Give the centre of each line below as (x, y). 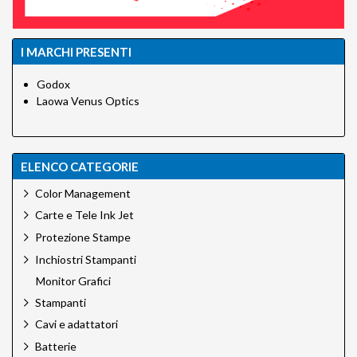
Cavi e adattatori (76, 324)
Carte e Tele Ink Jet (84, 215)
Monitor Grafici (73, 281)
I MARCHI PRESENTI (76, 51)
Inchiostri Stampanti (86, 259)
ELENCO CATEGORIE (80, 166)
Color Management (83, 193)
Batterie (56, 346)
